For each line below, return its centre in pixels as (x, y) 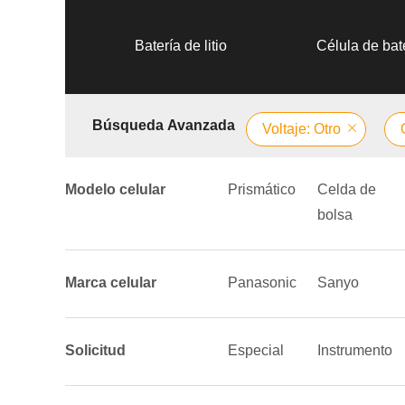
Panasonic (262, 283)
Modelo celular (115, 189)
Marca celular (111, 283)
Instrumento (355, 350)
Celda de (347, 189)
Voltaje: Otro (301, 129)
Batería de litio (181, 46)
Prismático (262, 189)
